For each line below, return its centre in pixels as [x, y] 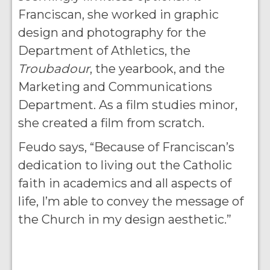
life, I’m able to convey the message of [131, 201]
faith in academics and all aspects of [125, 183]
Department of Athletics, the [104, 51]
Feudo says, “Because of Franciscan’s [126, 147]
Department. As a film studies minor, [128, 105]
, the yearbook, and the [157, 69]
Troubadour [54, 69]
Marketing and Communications [115, 87]
